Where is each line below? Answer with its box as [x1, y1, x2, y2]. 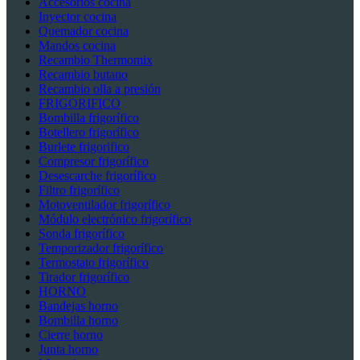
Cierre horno [39, 328, 103, 342]
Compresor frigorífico [39, 154, 149, 169]
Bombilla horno [39, 313, 118, 328]
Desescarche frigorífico [39, 169, 156, 183]
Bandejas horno [39, 299, 118, 313]
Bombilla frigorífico [39, 111, 139, 125]
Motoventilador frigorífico [39, 198, 170, 212]
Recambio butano [39, 67, 128, 82]
